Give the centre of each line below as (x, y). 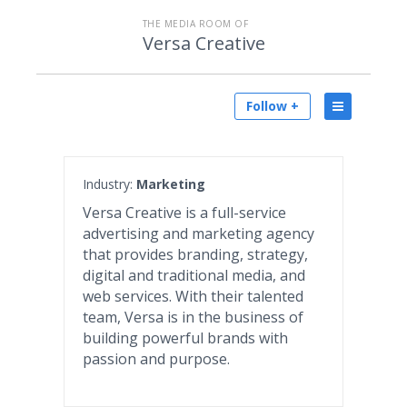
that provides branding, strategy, (195, 254)
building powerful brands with (185, 338)
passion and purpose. (156, 359)
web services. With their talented (193, 296)
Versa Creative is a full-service (184, 213)
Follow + (273, 106)
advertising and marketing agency (199, 233)
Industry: (109, 184)
